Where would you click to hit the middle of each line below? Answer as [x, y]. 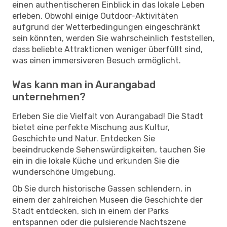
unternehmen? [49, 97]
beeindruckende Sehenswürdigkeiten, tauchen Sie [109, 149]
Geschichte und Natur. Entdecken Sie [84, 138]
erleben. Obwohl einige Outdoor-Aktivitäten [95, 16]
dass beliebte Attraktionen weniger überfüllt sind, [107, 49]
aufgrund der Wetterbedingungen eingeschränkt [106, 27]
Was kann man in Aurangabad [84, 84]
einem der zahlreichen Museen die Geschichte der [107, 200]
